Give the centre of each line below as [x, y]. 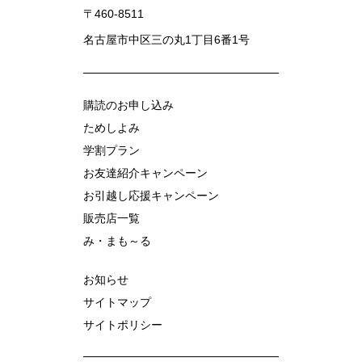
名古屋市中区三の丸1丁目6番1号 [166, 39]
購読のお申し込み [128, 105]
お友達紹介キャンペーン [145, 173]
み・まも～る [117, 240]
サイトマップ [117, 302]
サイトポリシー [123, 324]
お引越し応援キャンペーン [151, 195]
